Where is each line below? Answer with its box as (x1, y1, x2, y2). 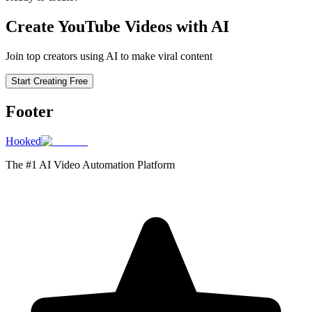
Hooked (6, 135, 41, 148)
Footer (6, 102, 54, 121)
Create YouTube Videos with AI (6, 17, 229, 36)
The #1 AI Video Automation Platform (6, 159, 175, 171)
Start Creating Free (11, 76, 88, 87)
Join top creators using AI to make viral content (6, 50, 212, 63)
